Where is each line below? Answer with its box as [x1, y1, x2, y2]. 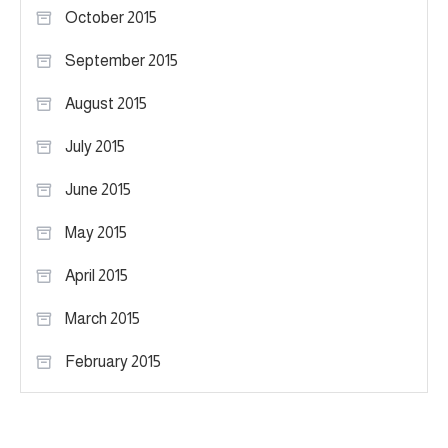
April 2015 [65, 267, 128, 285]
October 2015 [65, 9, 157, 27]
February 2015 [65, 353, 161, 371]
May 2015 [65, 224, 127, 242]
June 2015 [65, 181, 131, 199]
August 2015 [65, 95, 147, 113]
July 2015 [65, 138, 125, 156]
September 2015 [65, 52, 178, 70]
